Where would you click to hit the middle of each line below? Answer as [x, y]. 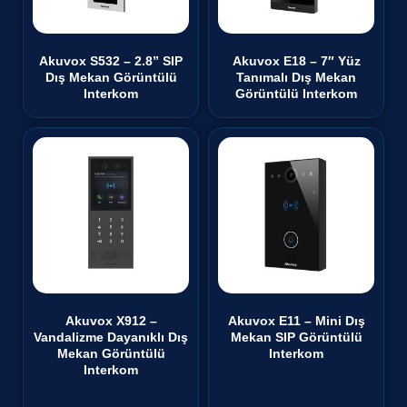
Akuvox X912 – [111, 320]
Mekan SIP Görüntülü [296, 337]
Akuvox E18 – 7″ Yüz [296, 60]
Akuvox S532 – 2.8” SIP [111, 60]
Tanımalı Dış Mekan [296, 77]
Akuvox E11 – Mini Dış [296, 320]
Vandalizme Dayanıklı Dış [111, 337]
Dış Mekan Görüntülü [111, 77]
